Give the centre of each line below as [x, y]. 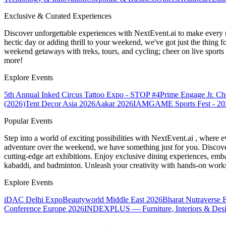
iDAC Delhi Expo [33, 200]
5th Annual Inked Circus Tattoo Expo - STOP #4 [82, 95]
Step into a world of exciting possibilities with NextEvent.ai [100, 138]
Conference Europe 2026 [44, 209]
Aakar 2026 [114, 104]
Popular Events [28, 121]
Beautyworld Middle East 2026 [112, 200]
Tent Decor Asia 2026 [60, 104]
